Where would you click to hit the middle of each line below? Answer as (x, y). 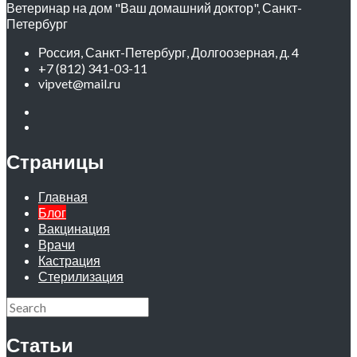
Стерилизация (81, 277)
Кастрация (69, 261)
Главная (63, 197)
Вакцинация (74, 229)
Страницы (55, 161)
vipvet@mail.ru (79, 83)
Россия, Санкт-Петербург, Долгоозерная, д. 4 (169, 52)
